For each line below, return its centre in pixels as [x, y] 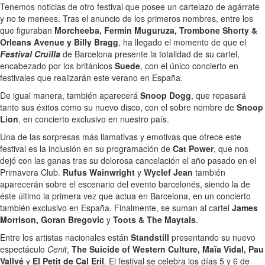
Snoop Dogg [166, 95]
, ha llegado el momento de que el [182, 42]
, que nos [231, 148]
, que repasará [219, 95]
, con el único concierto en [189, 65]
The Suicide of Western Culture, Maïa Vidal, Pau [168, 249]
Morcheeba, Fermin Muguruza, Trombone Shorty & [156, 30]
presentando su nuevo [212, 237]
